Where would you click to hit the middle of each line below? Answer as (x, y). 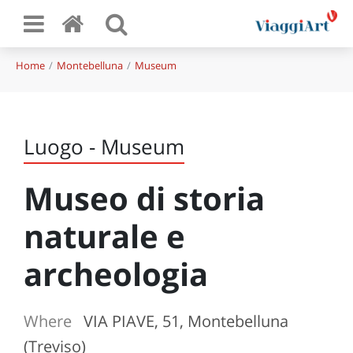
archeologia (116, 274)
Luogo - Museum (104, 147)
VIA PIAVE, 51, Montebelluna (186, 321)
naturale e (104, 236)
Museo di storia (144, 198)
